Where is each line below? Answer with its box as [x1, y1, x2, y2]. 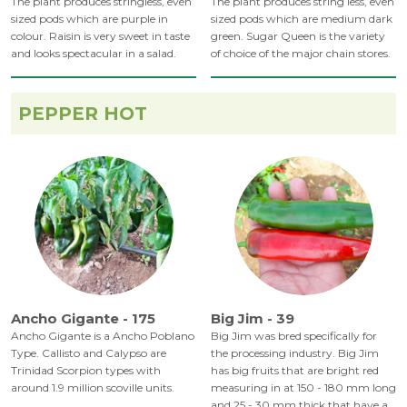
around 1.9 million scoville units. [11, 381, 174, 395]
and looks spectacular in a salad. [11, 46, 176, 61]
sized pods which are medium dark [211, 12, 392, 26]
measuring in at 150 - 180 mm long [211, 381, 396, 395]
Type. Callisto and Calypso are [11, 346, 166, 361]
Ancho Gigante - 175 [11, 310, 155, 328]
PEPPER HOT [18, 103, 147, 125]
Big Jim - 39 [211, 310, 294, 328]
